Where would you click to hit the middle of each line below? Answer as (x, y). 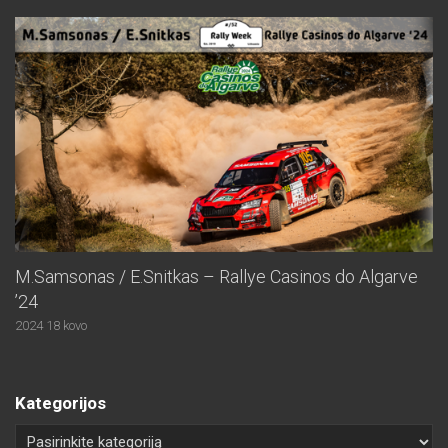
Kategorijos (60, 402)
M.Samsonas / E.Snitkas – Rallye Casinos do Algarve (216, 276)
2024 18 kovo (51, 325)
